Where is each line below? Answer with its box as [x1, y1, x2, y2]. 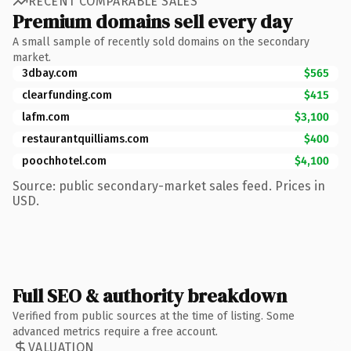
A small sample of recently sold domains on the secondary [13, 34, 309, 49]
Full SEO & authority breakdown [13, 282, 287, 309]
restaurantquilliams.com [22, 132, 149, 146]
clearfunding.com [22, 88, 112, 102]
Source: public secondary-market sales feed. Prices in [13, 178, 325, 194]
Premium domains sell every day [13, 8, 292, 34]
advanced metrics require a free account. [13, 324, 218, 338]
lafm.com [22, 110, 70, 124]
